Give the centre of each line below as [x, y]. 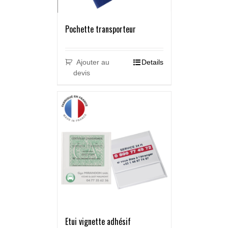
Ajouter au [93, 62]
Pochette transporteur [100, 29]
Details [152, 62]
